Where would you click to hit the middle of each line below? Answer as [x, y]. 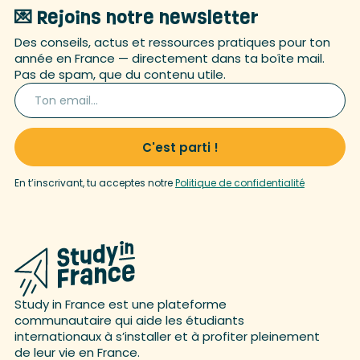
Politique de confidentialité [239, 183]
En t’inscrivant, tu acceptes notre [94, 183]
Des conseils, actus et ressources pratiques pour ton [172, 42]
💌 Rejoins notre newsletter [136, 17]
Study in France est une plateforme [120, 304]
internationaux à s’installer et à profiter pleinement [167, 336]
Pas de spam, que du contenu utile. [120, 74]
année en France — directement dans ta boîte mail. [169, 58]
